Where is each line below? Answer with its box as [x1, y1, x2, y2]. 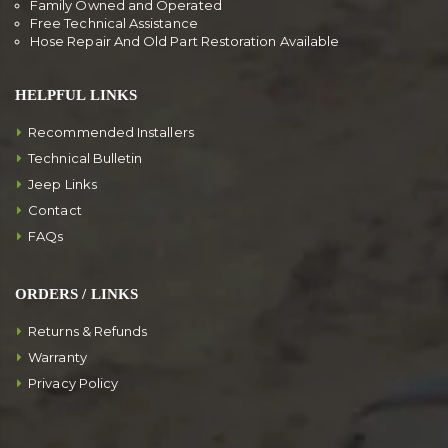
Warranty [28, 348, 87, 365]
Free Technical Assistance [30, 14, 198, 31]
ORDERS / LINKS [15, 285, 138, 302]
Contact [28, 201, 82, 218]
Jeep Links [28, 175, 97, 192]
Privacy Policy [28, 374, 119, 391]
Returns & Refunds [28, 322, 148, 339]
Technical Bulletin [28, 149, 143, 166]
